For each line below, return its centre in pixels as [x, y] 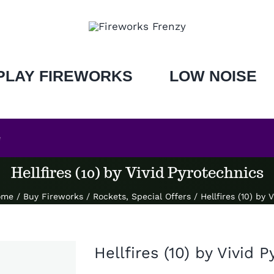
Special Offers [161, 196]
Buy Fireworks [53, 196]
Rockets [109, 196]
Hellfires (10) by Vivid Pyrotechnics [137, 173]
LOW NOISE [213, 76]
